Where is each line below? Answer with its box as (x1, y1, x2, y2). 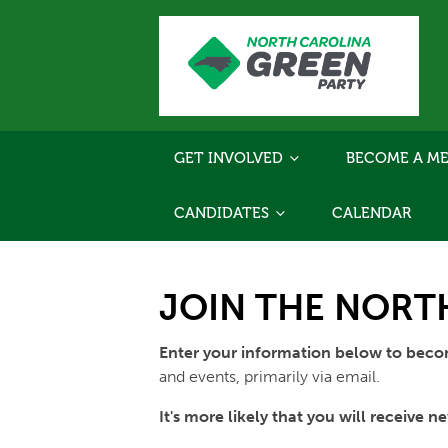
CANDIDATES (174, 204, 273, 223)
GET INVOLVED (174, 149, 287, 168)
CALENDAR (332, 204, 411, 223)
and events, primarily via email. (159, 367, 380, 387)
